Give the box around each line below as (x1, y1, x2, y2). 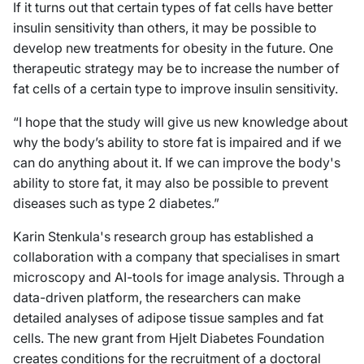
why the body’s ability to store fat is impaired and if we (13, 133, 341, 150)
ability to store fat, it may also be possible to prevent (13, 174, 328, 191)
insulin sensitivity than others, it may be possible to (13, 19, 317, 36)
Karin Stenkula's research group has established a (13, 227, 314, 245)
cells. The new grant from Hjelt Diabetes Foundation (13, 329, 324, 346)
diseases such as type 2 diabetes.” (13, 194, 232, 211)
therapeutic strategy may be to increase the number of (13, 59, 340, 76)
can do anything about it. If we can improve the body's (13, 154, 340, 171)
